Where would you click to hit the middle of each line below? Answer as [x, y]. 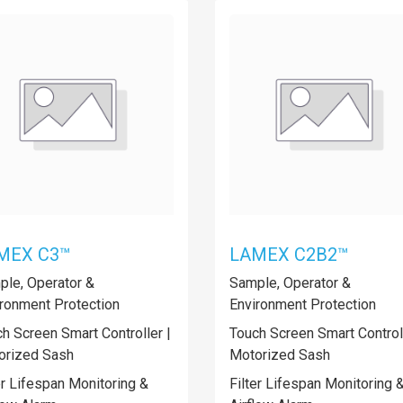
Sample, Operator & [290, 283]
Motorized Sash [280, 355]
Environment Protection [303, 304]
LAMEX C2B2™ [289, 255]
